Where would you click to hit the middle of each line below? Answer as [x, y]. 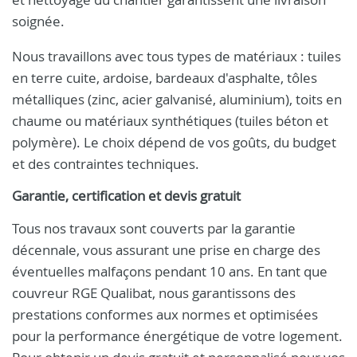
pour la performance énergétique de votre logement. [177, 336]
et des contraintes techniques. [106, 164]
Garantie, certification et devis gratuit [126, 196]
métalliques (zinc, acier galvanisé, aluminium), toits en [177, 99]
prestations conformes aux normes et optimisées [165, 314]
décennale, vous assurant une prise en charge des [166, 250]
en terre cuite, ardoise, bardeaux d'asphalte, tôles [165, 78]
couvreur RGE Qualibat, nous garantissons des [154, 293]
